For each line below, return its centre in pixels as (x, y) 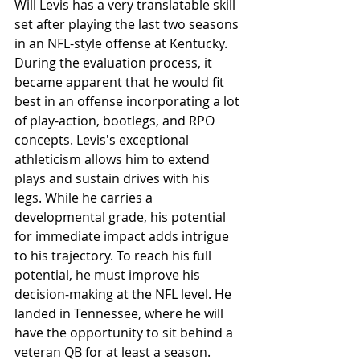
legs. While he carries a (85, 197)
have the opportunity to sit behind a (125, 332)
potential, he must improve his (109, 274)
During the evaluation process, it (115, 62)
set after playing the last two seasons (128, 24)
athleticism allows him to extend (114, 159)
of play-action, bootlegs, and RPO (116, 120)
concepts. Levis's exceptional (103, 139)
